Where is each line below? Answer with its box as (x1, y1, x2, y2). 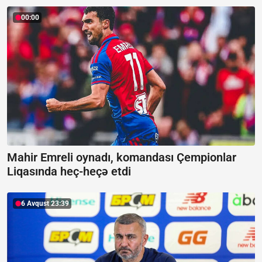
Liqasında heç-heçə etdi (7, 164, 131, 179)
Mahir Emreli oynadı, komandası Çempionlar (7, 150, 236, 165)
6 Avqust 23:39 (21, 199, 69, 208)
